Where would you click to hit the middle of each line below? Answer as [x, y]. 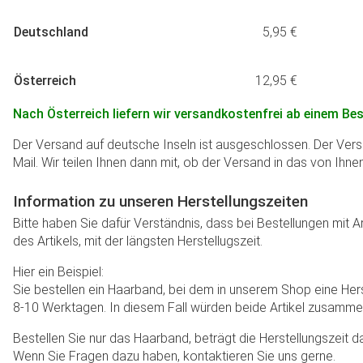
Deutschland [51, 32]
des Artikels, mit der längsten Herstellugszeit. [138, 241]
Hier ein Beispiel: [58, 272]
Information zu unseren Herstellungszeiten [160, 201]
